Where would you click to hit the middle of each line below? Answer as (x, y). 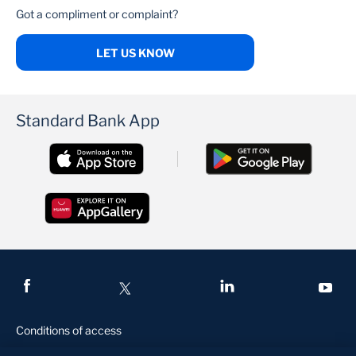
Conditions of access (69, 331)
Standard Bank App (88, 121)
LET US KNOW (135, 53)
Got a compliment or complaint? (97, 14)
